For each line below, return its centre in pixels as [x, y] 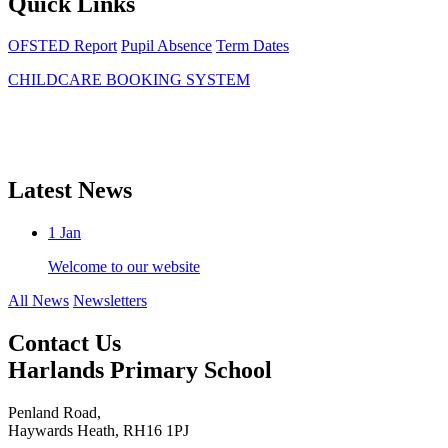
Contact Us [64, 343]
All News [38, 301]
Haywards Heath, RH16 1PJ [98, 431]
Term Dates [252, 46]
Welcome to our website [124, 267]
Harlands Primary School [140, 370]
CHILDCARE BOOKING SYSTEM [129, 80]
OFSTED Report [62, 46]
